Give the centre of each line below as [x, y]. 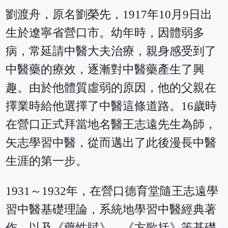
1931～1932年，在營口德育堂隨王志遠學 [112, 191]
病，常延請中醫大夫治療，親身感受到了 [111, 51]
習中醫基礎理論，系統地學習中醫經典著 [111, 209]
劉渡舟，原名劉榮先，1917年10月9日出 [109, 14]
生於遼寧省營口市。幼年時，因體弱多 [105, 33]
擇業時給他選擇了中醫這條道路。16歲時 [111, 106]
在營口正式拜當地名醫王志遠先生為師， [111, 124]
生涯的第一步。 [47, 161]
